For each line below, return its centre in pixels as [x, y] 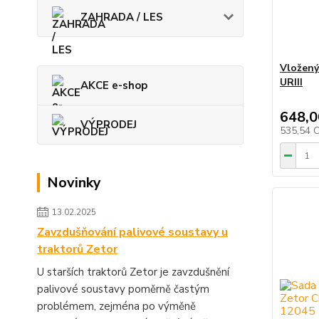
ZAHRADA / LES [122, 17]
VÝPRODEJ [109, 125]
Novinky [74, 183]
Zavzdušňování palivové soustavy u [132, 232]
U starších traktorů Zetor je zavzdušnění [133, 272]
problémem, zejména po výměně [116, 307]
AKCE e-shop [114, 86]
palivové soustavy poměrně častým [123, 289]
